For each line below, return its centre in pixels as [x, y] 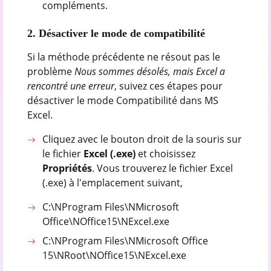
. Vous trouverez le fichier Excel [163, 168]
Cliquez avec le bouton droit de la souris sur [142, 139]
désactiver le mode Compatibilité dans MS [122, 100]
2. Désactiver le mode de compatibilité [116, 33]
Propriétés [67, 168]
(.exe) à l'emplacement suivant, [113, 182]
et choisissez [167, 153]
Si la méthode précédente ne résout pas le [123, 57]
